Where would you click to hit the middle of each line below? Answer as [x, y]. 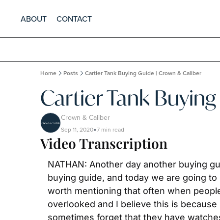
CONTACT [74, 19]
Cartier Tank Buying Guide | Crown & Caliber [143, 73]
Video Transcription [104, 143]
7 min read [110, 129]
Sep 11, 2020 [77, 129]
